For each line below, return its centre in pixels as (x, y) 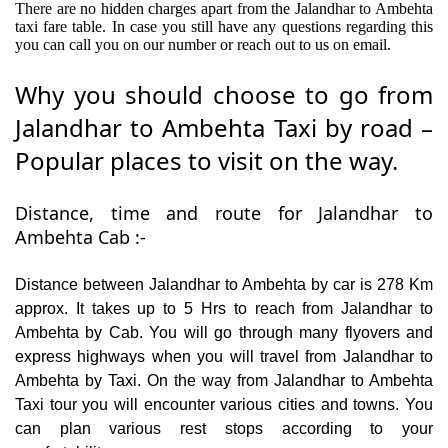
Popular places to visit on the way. (206, 161)
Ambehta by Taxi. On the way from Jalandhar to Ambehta (224, 381)
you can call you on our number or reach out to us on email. (203, 45)
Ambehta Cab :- (80, 237)
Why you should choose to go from (224, 95)
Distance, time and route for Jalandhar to (224, 213)
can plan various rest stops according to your (224, 429)
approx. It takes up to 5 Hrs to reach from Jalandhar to (224, 309)
